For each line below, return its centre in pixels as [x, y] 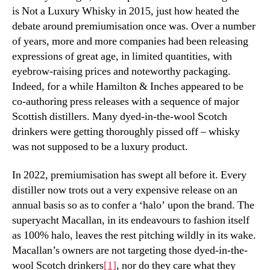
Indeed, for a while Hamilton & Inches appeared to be [128, 86]
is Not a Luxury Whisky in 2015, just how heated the [126, 11]
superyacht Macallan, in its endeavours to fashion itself [131, 221]
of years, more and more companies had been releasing [130, 41]
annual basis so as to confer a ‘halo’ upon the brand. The [133, 206]
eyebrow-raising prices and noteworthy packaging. [121, 71]
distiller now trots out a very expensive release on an [125, 190]
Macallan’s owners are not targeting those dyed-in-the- [130, 251]
